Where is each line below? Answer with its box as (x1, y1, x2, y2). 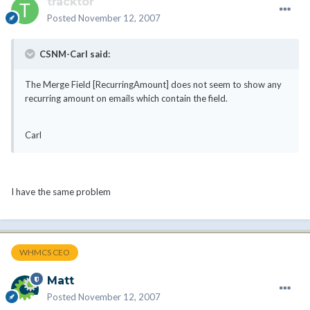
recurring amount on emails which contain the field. (25, 93, 228, 104)
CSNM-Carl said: (37, 48, 110, 60)
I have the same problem (11, 186, 111, 198)
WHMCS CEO (19, 247, 70, 258)
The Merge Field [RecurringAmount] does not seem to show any (25, 79, 282, 91)
